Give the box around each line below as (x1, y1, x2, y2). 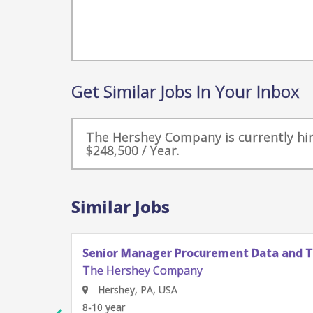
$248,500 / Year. (86, 142, 180, 159)
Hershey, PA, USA (95, 283, 177, 296)
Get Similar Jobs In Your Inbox (71, 80, 300, 103)
